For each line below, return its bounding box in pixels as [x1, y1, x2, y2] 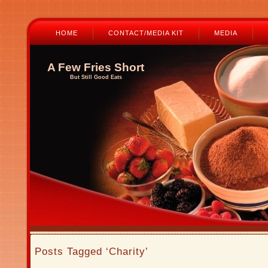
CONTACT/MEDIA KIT [108, 29, 184, 36]
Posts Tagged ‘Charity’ [35, 245, 148, 257]
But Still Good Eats [69, 74, 122, 80]
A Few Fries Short [47, 61, 144, 74]
